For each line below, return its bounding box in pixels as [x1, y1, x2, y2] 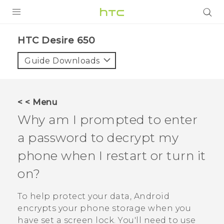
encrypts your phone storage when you [17, 203, 191, 213]
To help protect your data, [17, 191, 134, 201]
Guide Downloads [24, 56, 100, 65]
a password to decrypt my [17, 130, 178, 145]
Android [133, 191, 169, 201]
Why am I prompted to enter [17, 112, 197, 127]
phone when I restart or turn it [17, 148, 206, 163]
